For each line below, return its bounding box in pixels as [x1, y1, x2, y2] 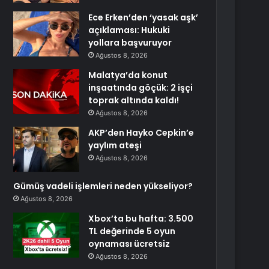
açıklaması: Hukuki [88, 24, 171, 36]
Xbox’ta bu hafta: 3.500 [88, 213, 194, 225]
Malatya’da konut [88, 69, 168, 81]
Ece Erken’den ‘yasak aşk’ [88, 11, 199, 23]
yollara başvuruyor [88, 37, 172, 49]
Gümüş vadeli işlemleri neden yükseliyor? [13, 180, 193, 192]
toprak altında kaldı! [88, 94, 180, 106]
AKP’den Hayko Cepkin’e [88, 127, 195, 139]
